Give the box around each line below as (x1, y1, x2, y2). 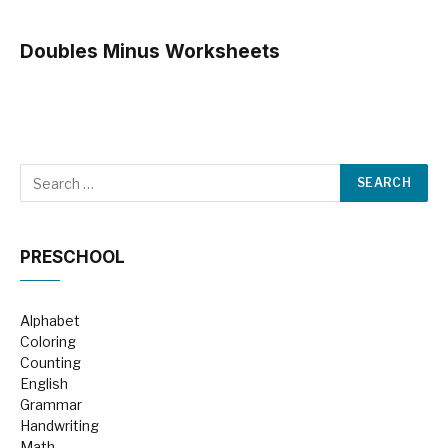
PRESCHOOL (20, 247, 125, 267)
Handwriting (20, 417, 99, 434)
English (20, 375, 68, 392)
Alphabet (20, 312, 80, 329)
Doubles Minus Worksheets (20, 40, 280, 63)
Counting (20, 354, 81, 371)
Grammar (20, 396, 82, 413)
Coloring (20, 333, 76, 350)
